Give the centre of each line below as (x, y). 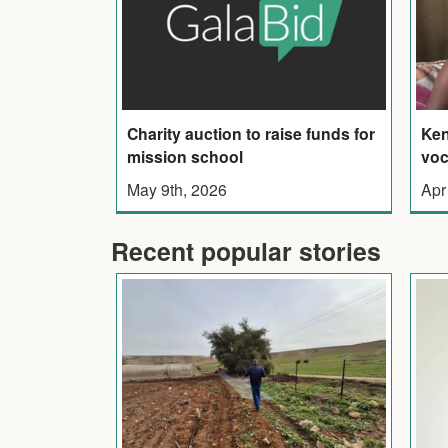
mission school (184, 156)
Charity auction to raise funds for (250, 133)
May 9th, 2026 (176, 188)
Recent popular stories (246, 250)
